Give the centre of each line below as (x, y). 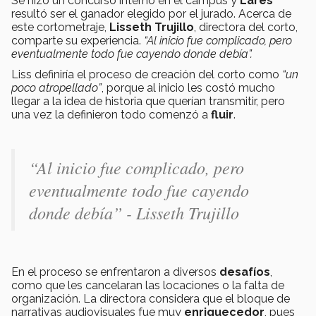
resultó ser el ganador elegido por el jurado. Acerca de (151, 14)
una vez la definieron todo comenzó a (111, 115)
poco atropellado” (56, 88)
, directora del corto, (246, 28)
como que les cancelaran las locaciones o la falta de (148, 286)
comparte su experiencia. (78, 41)
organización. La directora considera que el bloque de (151, 299)
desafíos (245, 272)
